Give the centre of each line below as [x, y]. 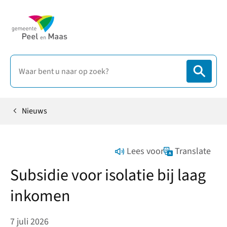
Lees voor [145, 152]
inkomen [40, 196]
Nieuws [34, 111]
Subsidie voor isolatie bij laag [108, 175]
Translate [193, 152]
